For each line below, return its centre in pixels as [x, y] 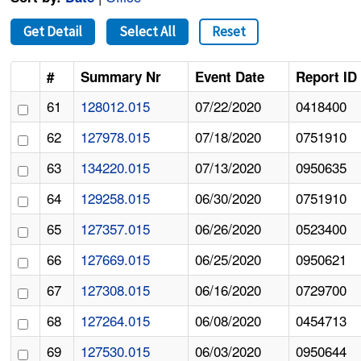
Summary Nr [121, 77]
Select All [147, 32]
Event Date [230, 77]
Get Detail [53, 32]
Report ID [327, 77]
